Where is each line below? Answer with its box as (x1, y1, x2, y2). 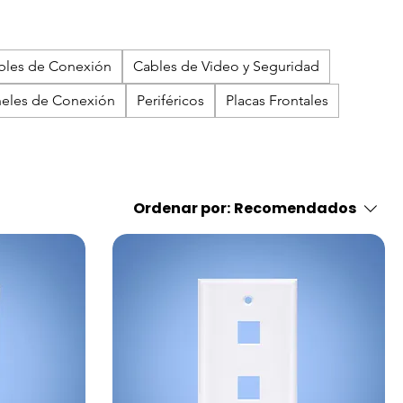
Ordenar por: (133, 198, 230, 219)
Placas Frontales (226, 92, 328, 109)
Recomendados (234, 198, 356, 219)
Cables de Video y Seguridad (133, 58, 319, 75)
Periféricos (137, 92, 204, 109)
